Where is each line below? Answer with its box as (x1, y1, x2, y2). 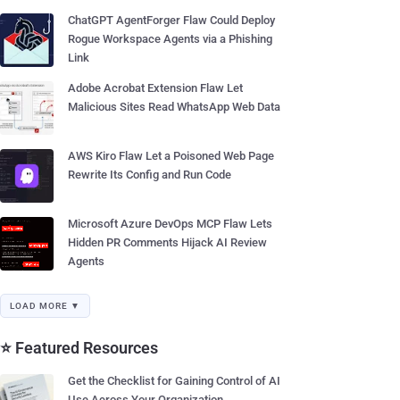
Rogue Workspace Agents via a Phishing (68, 32, 272, 46)
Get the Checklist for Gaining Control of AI (68, 374, 280, 387)
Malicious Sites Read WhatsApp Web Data (68, 100, 280, 113)
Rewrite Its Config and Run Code (68, 168, 231, 181)
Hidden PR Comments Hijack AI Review (68, 236, 267, 249)
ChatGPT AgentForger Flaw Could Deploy (68, 13, 275, 27)
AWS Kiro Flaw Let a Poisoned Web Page (68, 149, 274, 162)
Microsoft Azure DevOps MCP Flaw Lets (68, 217, 272, 230)
